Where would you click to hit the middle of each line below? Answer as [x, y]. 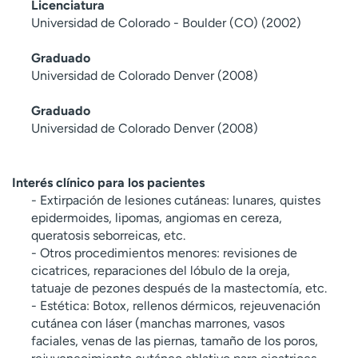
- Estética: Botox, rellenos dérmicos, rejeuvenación [176, 305]
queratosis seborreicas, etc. [108, 235]
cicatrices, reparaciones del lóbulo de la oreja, [161, 270]
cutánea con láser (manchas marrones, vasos [158, 323]
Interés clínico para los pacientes [108, 182]
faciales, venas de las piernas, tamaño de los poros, [175, 340]
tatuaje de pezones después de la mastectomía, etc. [179, 288]
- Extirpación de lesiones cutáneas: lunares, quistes [176, 200]
